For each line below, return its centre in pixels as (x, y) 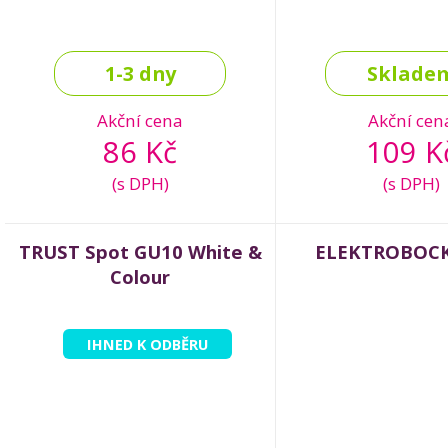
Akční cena (140, 121)
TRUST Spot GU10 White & (140, 252)
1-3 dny (140, 74)
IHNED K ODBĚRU (147, 344)
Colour (140, 277)
